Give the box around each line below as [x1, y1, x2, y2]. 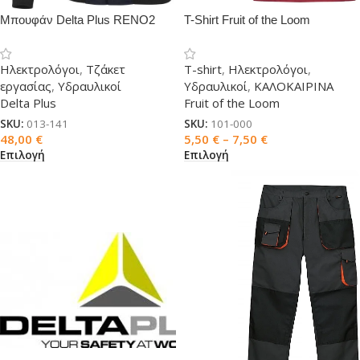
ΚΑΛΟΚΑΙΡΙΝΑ [254, 78, 333, 94]
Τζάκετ [86, 61, 125, 77]
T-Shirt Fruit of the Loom [184, 13, 310, 27]
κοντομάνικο [184, 30, 251, 43]
